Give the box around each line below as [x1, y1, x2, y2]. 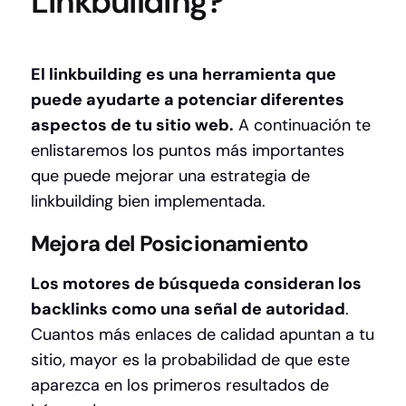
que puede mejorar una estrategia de [31, 165, 310, 188]
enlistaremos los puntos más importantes [31, 140, 344, 162]
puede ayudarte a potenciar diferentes [31, 89, 344, 111]
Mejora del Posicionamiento [31, 229, 309, 258]
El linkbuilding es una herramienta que [31, 63, 336, 86]
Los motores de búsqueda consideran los [31, 273, 362, 295]
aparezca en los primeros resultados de [31, 374, 329, 397]
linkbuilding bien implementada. [31, 190, 270, 213]
